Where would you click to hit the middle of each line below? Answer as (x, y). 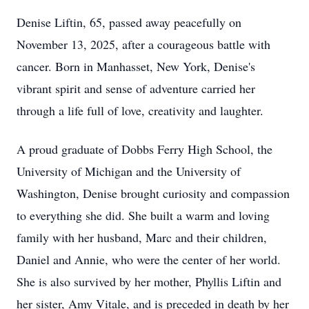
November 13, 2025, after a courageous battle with (143, 44)
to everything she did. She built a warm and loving (143, 215)
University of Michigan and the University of (129, 171)
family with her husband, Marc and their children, (142, 237)
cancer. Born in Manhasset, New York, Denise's (136, 66)
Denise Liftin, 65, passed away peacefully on (129, 22)
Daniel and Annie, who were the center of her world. (149, 259)
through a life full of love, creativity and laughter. (140, 110)
